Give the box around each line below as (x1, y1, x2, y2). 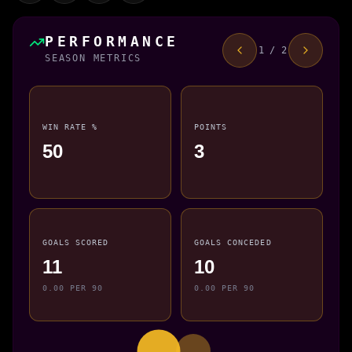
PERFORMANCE (45, 32, 179, 49)
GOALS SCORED (42, 237, 109, 247)
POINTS (194, 122, 228, 132)
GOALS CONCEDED (194, 237, 272, 247)
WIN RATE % (42, 122, 98, 132)
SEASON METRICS (45, 52, 142, 64)
